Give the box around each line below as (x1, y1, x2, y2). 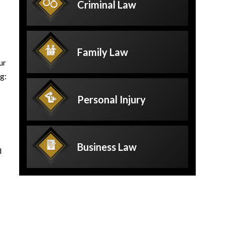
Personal (77, 93, 120, 105)
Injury (120, 93, 146, 105)
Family (77, 46, 109, 58)
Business (77, 141, 118, 153)
